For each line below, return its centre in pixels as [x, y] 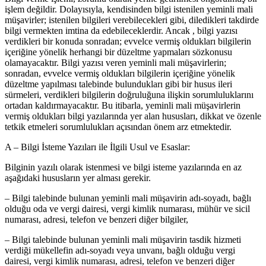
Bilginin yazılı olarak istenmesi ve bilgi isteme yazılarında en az [123, 167]
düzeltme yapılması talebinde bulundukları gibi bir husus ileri [118, 84]
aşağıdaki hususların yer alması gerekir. [78, 178]
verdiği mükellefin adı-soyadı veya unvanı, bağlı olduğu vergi [120, 250]
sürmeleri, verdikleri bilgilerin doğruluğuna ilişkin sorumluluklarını [129, 94]
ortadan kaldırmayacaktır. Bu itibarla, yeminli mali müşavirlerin [123, 105]
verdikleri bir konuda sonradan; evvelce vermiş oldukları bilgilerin [128, 41]
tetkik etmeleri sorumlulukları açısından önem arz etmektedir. [118, 126]
